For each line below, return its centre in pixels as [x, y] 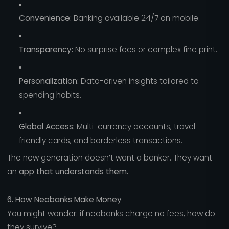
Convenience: [45, 18]
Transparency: [46, 50]
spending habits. [50, 95]
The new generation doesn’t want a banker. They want [109, 158]
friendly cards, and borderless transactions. [100, 140]
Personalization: [49, 81]
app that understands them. [73, 172]
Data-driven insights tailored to [139, 81]
